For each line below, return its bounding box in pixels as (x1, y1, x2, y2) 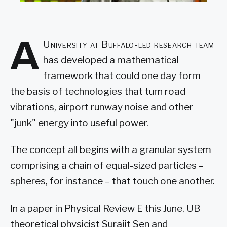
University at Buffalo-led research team (43, 38, 214, 50)
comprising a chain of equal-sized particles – (10, 160, 204, 172)
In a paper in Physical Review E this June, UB (10, 203, 200, 215)
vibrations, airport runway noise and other (10, 101, 193, 113)
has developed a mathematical (43, 54, 179, 66)
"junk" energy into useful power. (10, 117, 148, 129)
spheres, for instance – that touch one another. (10, 175, 215, 187)
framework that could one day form (43, 69, 201, 82)
